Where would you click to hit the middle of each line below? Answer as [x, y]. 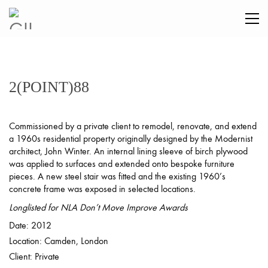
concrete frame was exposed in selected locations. [102, 189]
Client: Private [34, 256]
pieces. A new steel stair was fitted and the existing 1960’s [117, 176]
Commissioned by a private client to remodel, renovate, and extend [133, 126]
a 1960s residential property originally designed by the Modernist [131, 138]
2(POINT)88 [49, 87]
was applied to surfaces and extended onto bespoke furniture [122, 164]
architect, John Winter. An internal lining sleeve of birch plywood [128, 151]
